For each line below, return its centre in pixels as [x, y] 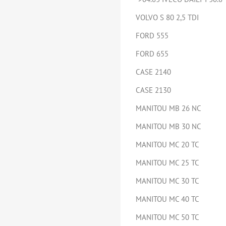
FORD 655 [152, 54]
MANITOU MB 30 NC [168, 126]
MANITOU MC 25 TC [167, 163]
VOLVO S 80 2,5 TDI [167, 17]
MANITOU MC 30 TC [167, 181]
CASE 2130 [153, 90]
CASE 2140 [153, 72]
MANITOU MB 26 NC [168, 108]
